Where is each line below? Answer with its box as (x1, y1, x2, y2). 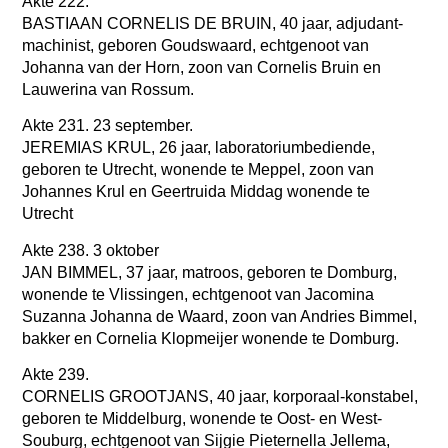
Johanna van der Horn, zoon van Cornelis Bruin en (22, 58, 382, 76)
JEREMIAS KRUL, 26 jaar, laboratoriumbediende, (22, 139, 376, 157)
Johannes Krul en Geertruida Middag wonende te (22, 183, 371, 201)
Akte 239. (22, 366, 94, 384)
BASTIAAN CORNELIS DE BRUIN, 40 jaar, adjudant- (22, 14, 404, 32)
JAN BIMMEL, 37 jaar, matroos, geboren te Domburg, (22, 263, 398, 281)
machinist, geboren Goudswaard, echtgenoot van (22, 36, 370, 54)
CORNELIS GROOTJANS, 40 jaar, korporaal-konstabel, (22, 388, 419, 406)
